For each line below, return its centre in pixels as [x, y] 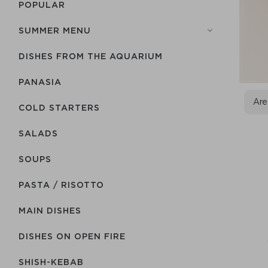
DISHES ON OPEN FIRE [72, 236]
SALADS [38, 133]
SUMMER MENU [55, 30]
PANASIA [40, 82]
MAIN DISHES [50, 210]
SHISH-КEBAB [51, 262]
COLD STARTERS [59, 107]
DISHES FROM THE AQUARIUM [91, 56]
